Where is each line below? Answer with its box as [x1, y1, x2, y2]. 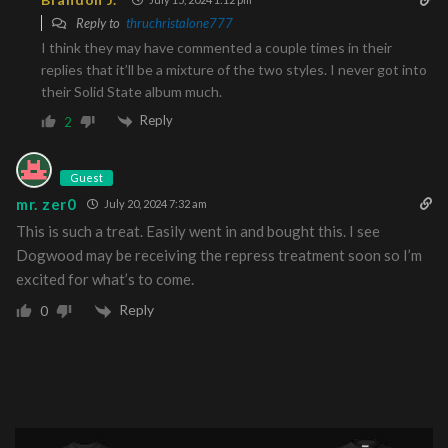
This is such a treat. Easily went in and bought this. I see [16, 222, 380, 241]
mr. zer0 [16, 194, 77, 213]
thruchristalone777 [126, 15, 233, 32]
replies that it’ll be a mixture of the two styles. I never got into [41, 61, 427, 79]
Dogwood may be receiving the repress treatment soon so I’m [16, 246, 422, 265]
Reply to [73, 15, 126, 32]
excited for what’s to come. [16, 270, 194, 289]
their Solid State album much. [41, 83, 222, 101]
